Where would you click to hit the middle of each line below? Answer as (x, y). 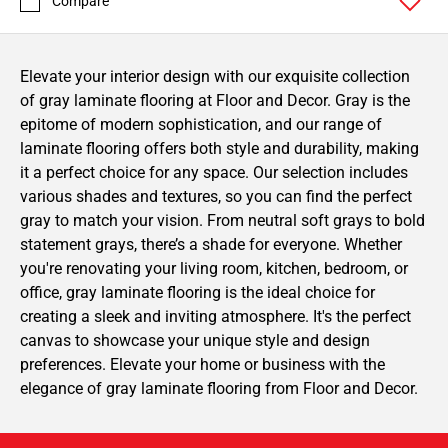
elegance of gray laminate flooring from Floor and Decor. (219, 388)
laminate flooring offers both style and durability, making (219, 148)
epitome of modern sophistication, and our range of (201, 124)
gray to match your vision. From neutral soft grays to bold (222, 220)
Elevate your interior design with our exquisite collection (215, 76)
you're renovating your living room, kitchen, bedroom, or (214, 268)
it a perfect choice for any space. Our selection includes (214, 172)
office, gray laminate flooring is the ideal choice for (197, 292)
